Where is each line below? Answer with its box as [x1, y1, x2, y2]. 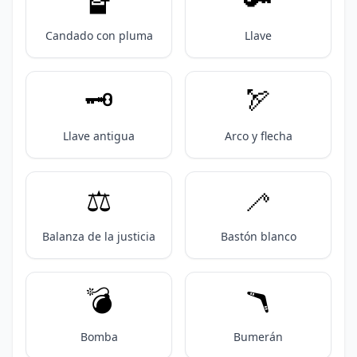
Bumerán [233, 329, 283, 344]
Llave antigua [63, 128, 135, 143]
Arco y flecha [224, 128, 292, 143]
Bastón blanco [220, 229, 296, 244]
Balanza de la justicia [42, 229, 155, 244]
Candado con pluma [45, 28, 153, 43]
